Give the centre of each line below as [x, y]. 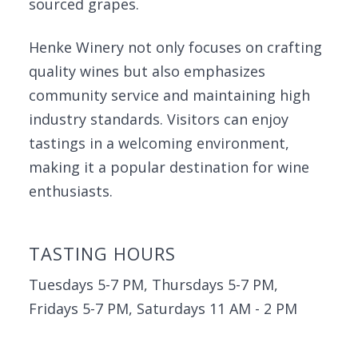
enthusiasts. [71, 191]
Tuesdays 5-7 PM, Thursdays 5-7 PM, [153, 284]
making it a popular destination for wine [169, 167]
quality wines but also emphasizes [147, 71]
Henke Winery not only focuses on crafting [175, 47]
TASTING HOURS [102, 253]
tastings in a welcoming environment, [159, 143]
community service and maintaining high [169, 95]
